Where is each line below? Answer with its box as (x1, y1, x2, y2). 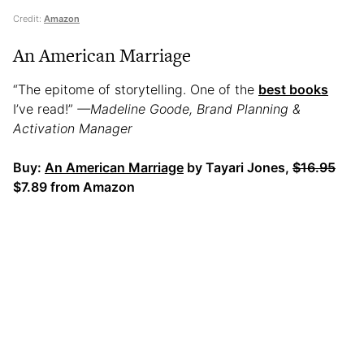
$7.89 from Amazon (13, 179, 135, 196)
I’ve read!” (13, 101, 73, 118)
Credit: (13, 13, 44, 25)
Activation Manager (13, 120, 132, 137)
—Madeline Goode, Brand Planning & (73, 101, 301, 118)
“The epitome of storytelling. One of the (13, 81, 258, 98)
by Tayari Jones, (184, 159, 292, 176)
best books (258, 81, 328, 98)
